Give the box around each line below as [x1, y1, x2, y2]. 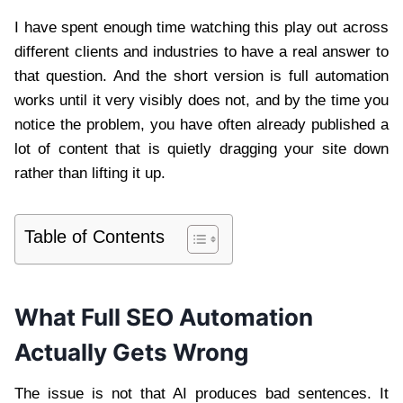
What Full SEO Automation [14, 303, 313, 332]
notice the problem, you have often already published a [14, 116, 389, 134]
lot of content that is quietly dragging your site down [14, 140, 389, 158]
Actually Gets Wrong [14, 338, 248, 367]
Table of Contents [24, 227, 165, 247]
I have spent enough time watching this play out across [14, 19, 389, 37]
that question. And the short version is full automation [14, 67, 389, 85]
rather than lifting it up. [14, 165, 166, 183]
